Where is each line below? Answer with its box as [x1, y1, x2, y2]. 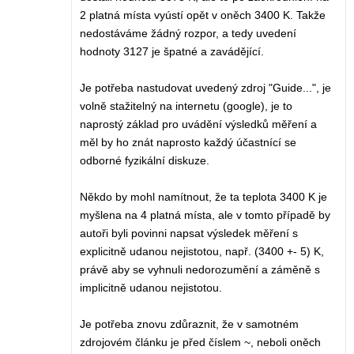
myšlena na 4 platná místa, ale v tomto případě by [80, 209, 330, 222]
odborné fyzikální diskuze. [80, 154, 209, 168]
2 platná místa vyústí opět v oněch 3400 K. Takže [80, 9, 326, 22]
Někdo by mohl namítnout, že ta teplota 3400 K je [80, 190, 327, 204]
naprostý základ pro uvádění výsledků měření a [80, 118, 317, 131]
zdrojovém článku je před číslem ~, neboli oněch [80, 336, 321, 349]
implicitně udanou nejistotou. [80, 281, 222, 295]
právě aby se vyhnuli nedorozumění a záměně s [80, 263, 320, 277]
